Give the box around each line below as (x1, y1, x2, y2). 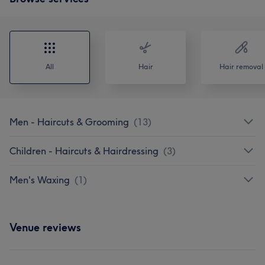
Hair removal (219, 62, 263, 71)
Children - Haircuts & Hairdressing (9, 144, 159, 157)
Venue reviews (9, 220, 81, 234)
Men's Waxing (9, 173, 70, 186)
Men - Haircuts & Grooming (9, 115, 129, 128)
